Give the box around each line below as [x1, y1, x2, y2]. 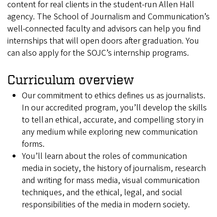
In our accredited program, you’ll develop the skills [22, 102, 207, 114]
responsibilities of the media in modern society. [22, 199, 190, 211]
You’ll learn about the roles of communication [22, 150, 187, 163]
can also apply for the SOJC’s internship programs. [7, 46, 189, 59]
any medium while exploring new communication [22, 126, 198, 139]
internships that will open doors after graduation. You [7, 34, 199, 47]
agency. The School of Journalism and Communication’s [7, 10, 210, 23]
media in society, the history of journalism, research [22, 162, 206, 175]
